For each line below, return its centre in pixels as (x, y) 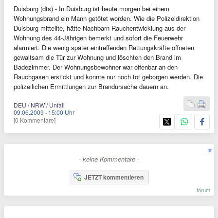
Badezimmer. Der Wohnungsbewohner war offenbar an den (96, 67)
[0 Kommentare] (35, 120)
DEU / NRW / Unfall (39, 105)
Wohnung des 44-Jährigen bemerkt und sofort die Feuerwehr (98, 38)
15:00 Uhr (61, 112)
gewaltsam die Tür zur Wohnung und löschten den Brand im (97, 57)
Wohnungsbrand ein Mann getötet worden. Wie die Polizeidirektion (107, 18)
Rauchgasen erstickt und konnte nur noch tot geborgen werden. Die (108, 77)
